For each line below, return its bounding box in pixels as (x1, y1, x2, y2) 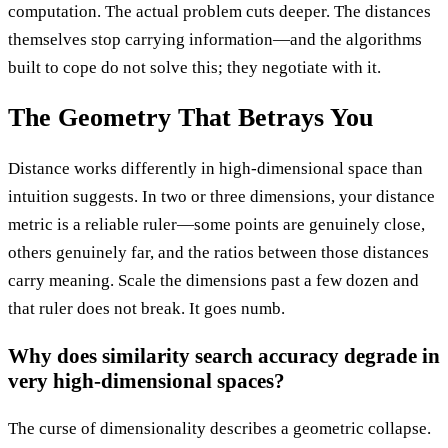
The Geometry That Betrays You (8, 103, 373, 133)
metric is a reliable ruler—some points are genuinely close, (8, 214, 425, 234)
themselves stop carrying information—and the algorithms (8, 30, 422, 50)
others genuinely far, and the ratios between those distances (8, 242, 429, 262)
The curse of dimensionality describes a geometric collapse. (8, 419, 431, 439)
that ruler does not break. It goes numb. (8, 298, 285, 318)
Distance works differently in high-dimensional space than (8, 158, 423, 178)
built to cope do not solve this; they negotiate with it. (8, 58, 381, 78)
